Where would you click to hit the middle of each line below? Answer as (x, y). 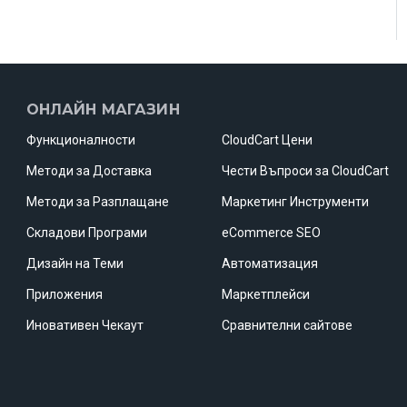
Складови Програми (86, 233)
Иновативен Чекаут (84, 326)
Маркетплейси (265, 295)
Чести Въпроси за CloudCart (305, 171)
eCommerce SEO (271, 233)
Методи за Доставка (89, 171)
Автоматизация (269, 264)
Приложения (64, 295)
